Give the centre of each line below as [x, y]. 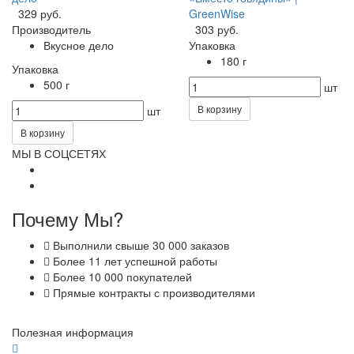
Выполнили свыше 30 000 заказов [139, 245]
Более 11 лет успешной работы [134, 260]
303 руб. [217, 29]
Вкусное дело [79, 45]
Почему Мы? [68, 218]
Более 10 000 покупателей [121, 276]
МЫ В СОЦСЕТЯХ [59, 153]
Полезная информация [73, 331]
